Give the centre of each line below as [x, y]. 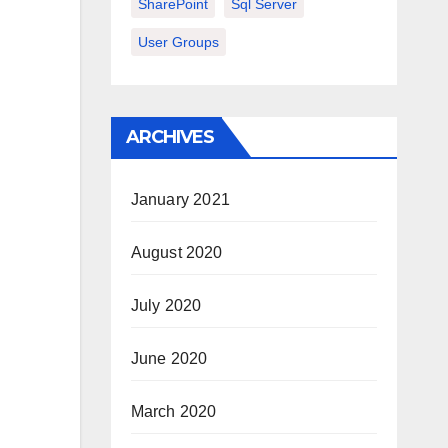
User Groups [178, 41]
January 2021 [180, 199]
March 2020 [173, 411]
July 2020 [166, 305]
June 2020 [169, 358]
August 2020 [176, 252]
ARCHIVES [170, 136]
